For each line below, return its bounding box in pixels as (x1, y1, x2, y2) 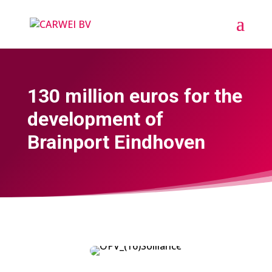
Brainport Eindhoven (27, 131, 205, 154)
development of (27, 107, 163, 131)
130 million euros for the (27, 84, 242, 108)
